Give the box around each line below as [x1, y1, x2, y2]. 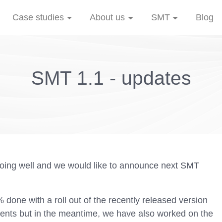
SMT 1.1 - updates [31, 67, 191, 89]
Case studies [12, 12, 64, 22]
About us [90, 12, 125, 22]
